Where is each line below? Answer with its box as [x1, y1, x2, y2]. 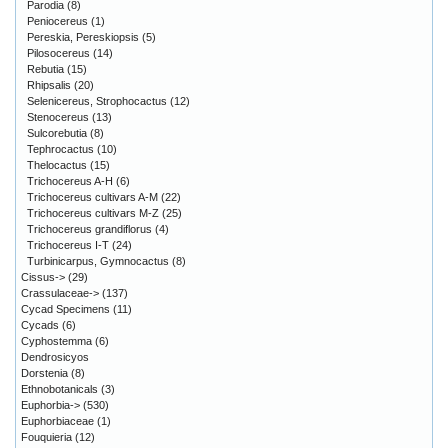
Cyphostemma [21, 335, 92, 348]
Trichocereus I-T [27, 239, 109, 252]
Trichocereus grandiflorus [27, 223, 152, 236]
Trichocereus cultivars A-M [27, 191, 158, 204]
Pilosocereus [27, 47, 90, 60]
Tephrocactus [27, 143, 94, 156]
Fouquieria [21, 431, 72, 444]
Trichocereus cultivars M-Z [27, 207, 159, 220]
